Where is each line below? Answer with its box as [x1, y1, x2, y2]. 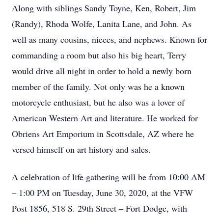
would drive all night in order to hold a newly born [12, 65, 192, 77]
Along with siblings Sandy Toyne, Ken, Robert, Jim [12, 2, 196, 14]
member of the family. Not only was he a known [12, 81, 185, 92]
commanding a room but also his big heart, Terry [12, 49, 186, 61]
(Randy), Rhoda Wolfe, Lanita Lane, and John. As [12, 18, 192, 29]
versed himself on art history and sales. [12, 143, 151, 155]
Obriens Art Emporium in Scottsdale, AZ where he [12, 128, 194, 139]
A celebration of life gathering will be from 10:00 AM [12, 171, 205, 183]
